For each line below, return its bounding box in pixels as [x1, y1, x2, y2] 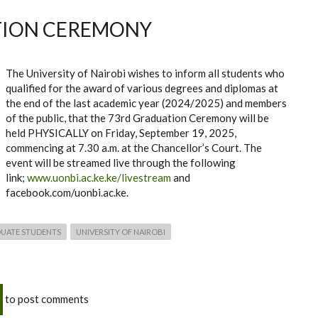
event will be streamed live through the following [6, 155, 236, 169]
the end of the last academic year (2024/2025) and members [6, 96, 287, 109]
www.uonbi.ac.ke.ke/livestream [27, 170, 171, 184]
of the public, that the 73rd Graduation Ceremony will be [6, 111, 269, 124]
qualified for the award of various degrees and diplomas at [6, 81, 278, 94]
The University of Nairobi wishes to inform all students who [6, 66, 285, 79]
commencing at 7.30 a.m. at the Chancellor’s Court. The [6, 141, 262, 154]
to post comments [3, 292, 89, 305]
